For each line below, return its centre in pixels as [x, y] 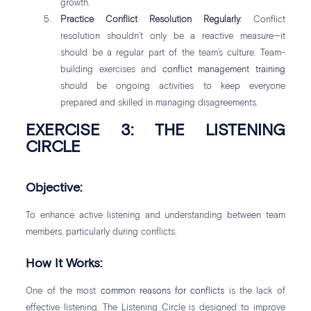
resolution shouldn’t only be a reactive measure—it [173, 37]
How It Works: [64, 264]
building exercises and [111, 70]
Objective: [54, 188]
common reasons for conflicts [162, 292]
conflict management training [224, 70]
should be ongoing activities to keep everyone [173, 87]
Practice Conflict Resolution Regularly [150, 20]
